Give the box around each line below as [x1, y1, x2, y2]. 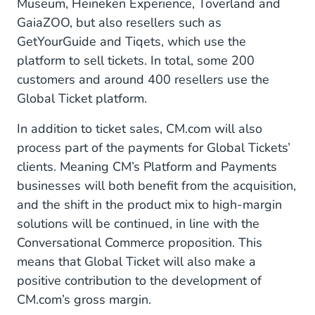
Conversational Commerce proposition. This [17, 234, 262, 251]
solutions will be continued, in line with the [17, 215, 259, 232]
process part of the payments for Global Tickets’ [17, 139, 290, 156]
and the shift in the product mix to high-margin [17, 196, 282, 213]
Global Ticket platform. [17, 90, 150, 107]
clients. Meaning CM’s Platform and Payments [17, 158, 277, 175]
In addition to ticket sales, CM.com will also [17, 120, 262, 137]
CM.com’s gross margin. [17, 291, 151, 308]
